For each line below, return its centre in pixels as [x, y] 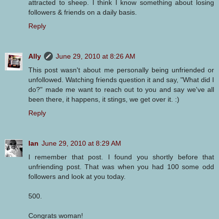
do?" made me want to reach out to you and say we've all [121, 89]
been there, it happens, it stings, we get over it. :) [104, 99]
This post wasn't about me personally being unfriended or [121, 70]
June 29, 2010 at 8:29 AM [81, 143]
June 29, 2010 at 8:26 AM [96, 56]
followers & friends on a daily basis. [83, 12]
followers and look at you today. [77, 176]
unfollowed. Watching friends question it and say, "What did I [121, 79]
